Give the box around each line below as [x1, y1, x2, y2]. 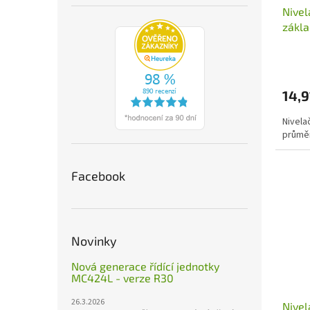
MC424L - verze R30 [71, 271, 174, 284]
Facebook [71, 167, 125, 183]
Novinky [71, 232, 117, 248]
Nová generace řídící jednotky [71, 259, 219, 273]
